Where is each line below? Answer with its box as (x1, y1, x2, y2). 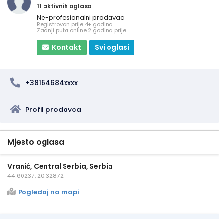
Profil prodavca (25, 104, 81, 114)
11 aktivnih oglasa (37, 1, 92, 10)
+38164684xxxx (25, 77, 78, 88)
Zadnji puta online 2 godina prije (37, 26, 126, 34)
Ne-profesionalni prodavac (37, 12, 124, 22)
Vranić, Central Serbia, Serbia (7, 161, 113, 171)
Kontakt (52, 42, 81, 52)
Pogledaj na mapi (18, 187, 79, 197)
